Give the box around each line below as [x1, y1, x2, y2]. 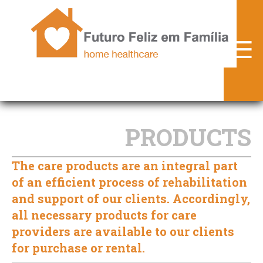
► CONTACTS [77, 190, 143, 201]
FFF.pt [149, 13, 180, 27]
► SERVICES [77, 77, 137, 89]
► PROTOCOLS [77, 161, 149, 173]
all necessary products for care [12, 207, 197, 222]
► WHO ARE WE [77, 49, 157, 60]
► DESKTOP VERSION [77, 246, 184, 258]
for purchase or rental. [12, 240, 145, 255]
